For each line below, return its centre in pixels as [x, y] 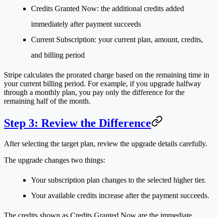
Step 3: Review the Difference [77, 123]
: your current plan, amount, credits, [149, 39]
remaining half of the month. [47, 101]
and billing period [58, 55]
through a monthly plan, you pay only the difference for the [94, 92]
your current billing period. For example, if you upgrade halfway [102, 83]
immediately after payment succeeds [86, 24]
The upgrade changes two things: [54, 160]
